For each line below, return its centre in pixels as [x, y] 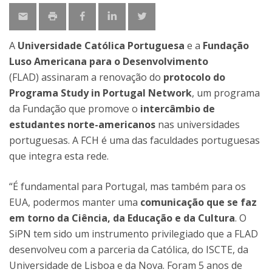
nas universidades [198, 124]
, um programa [226, 93]
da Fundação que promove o [75, 109]
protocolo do [194, 77]
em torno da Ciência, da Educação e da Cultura [122, 218]
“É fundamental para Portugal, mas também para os [127, 186]
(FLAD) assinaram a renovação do [86, 77]
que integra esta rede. [59, 156]
